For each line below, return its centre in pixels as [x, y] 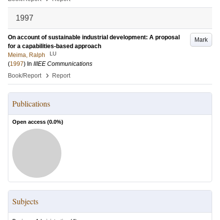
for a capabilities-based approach [55, 46]
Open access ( [31, 122]
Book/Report [25, 76]
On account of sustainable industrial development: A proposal [94, 37]
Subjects [25, 201]
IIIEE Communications [63, 64]
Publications [31, 103]
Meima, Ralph [27, 55]
